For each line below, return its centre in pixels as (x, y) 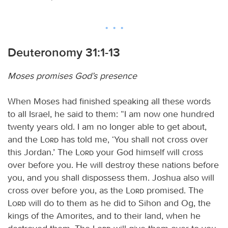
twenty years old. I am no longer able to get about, (107, 126)
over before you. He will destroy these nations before (113, 165)
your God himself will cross (148, 152)
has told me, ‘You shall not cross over (133, 139)
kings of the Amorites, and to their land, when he (104, 216)
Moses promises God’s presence (72, 76)
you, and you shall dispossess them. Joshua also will (111, 177)
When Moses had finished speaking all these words (109, 101)
